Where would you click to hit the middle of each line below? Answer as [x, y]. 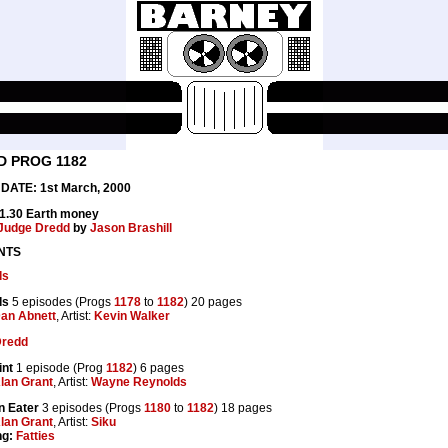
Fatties [35, 435]
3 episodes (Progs [91, 407]
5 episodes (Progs [61, 301]
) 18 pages [243, 407]
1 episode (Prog [59, 367]
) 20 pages [213, 301]
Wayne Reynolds [139, 381]
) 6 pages [158, 367]
